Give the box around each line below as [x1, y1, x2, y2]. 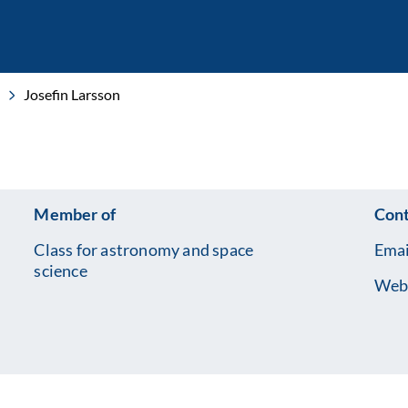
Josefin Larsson [24, 86, 120, 103]
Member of [34, 204, 117, 224]
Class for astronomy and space [34, 240, 254, 260]
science [34, 260, 87, 280]
